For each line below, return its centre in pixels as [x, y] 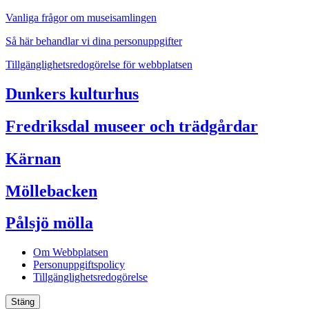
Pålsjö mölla [49, 223]
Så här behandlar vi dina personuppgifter [94, 41]
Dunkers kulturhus [72, 93]
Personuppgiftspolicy [79, 265]
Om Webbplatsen [71, 252]
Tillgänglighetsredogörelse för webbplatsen [99, 64]
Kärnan [33, 158]
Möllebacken [51, 191]
